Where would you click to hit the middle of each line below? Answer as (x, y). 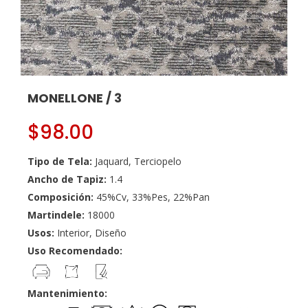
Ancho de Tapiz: (68, 179)
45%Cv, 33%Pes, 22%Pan (153, 197)
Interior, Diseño (92, 233)
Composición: (62, 197)
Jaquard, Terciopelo (138, 161)
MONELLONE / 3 (75, 98)
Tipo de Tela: (61, 161)
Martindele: (57, 215)
